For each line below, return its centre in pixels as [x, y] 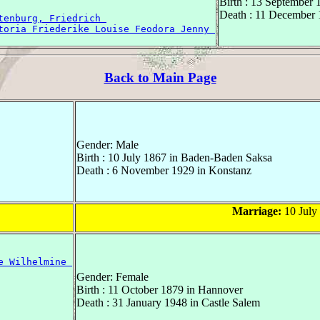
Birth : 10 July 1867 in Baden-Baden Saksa [174, 157]
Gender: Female [112, 276]
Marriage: [256, 211]
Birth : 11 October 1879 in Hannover [160, 289]
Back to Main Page [160, 78]
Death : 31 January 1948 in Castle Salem [168, 302]
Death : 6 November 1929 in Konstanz [164, 170]
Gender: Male [107, 144]
